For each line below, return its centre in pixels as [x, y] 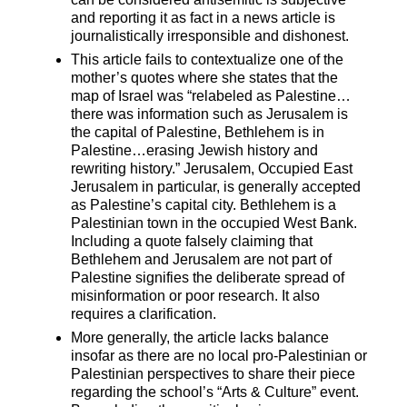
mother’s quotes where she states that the [205, 77]
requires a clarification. [144, 313]
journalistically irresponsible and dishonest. [210, 35]
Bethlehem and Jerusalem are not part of [202, 259]
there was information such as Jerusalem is [210, 114]
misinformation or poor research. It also [196, 295]
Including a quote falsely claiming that [192, 241]
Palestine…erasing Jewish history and [195, 150]
